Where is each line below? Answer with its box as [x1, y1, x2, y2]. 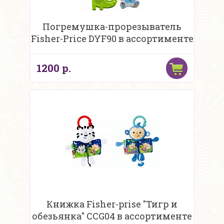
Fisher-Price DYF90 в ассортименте [30, 32, 193, 45]
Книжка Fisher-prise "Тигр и [46, 198, 177, 210]
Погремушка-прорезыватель [42, 20, 181, 33]
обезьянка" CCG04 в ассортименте [32, 210, 192, 222]
